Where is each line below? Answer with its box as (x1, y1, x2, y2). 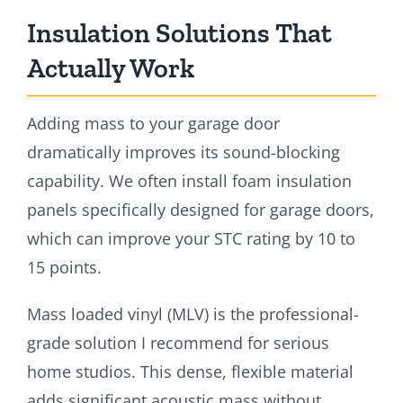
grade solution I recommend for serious (26, 331, 329, 354)
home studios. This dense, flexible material (26, 360, 354, 382)
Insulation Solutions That (26, 16, 332, 49)
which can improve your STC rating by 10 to (26, 227, 355, 249)
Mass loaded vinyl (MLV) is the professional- (26, 302, 359, 325)
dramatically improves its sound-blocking (26, 140, 340, 163)
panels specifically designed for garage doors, (26, 198, 374, 220)
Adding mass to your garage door (26, 112, 280, 134)
